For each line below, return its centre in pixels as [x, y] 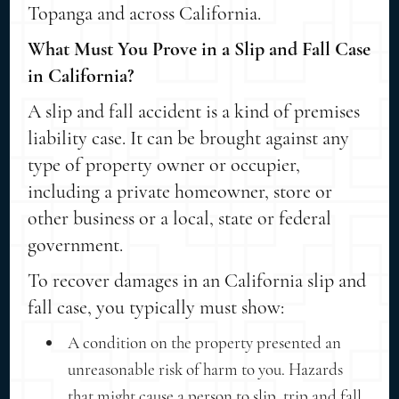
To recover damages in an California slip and [197, 280]
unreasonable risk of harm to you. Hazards [206, 369]
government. [76, 244]
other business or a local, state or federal [180, 218]
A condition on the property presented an [205, 342]
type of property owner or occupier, [164, 164]
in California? [81, 75]
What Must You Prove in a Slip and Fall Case [199, 49]
